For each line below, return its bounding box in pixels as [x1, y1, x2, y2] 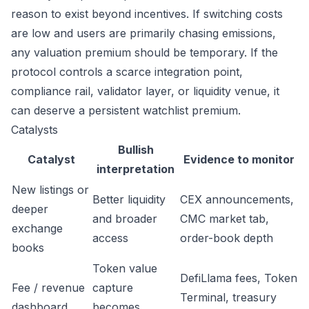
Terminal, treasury [180, 290, 277, 304]
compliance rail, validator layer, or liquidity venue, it [11, 84, 279, 98]
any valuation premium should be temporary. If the [11, 46, 278, 59]
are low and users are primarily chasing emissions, [11, 26, 276, 40]
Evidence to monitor [183, 152, 295, 166]
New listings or [12, 183, 89, 197]
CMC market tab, [180, 212, 269, 226]
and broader [92, 212, 157, 226]
